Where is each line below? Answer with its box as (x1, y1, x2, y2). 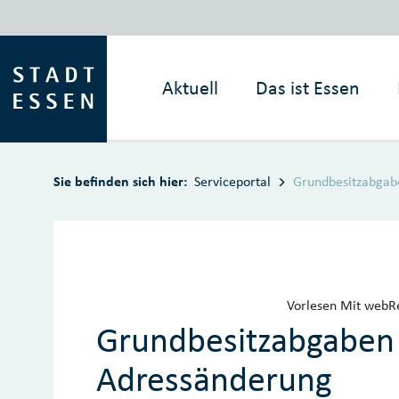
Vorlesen (287, 297, 337, 313)
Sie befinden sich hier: (53, 172, 187, 190)
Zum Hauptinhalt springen (6, 8, 157, 25)
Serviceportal (194, 172, 271, 190)
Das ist (256, 76, 310, 100)
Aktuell (162, 76, 219, 100)
